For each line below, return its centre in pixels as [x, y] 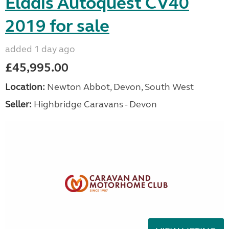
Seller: [18, 104]
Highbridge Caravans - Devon [94, 104]
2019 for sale [57, 26]
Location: [25, 87]
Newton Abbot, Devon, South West [119, 87]
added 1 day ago [40, 49]
